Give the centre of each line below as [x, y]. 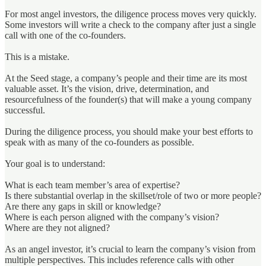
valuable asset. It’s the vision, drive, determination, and [107, 88]
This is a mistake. [37, 56]
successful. [25, 110]
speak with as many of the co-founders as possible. [99, 142]
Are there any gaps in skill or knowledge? [83, 206]
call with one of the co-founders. [65, 35]
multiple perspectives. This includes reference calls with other [119, 259]
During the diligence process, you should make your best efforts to [129, 131]
